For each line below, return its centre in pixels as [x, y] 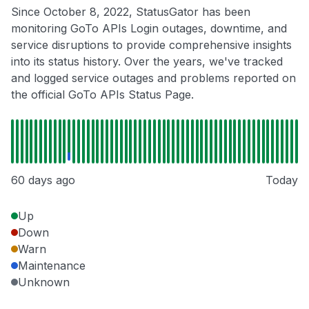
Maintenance [52, 266]
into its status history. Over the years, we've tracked [147, 62]
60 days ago [43, 180]
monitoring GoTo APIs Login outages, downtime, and [149, 29]
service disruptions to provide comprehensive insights [151, 45]
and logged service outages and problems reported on [153, 78]
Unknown [44, 282]
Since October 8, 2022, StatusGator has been [131, 12]
